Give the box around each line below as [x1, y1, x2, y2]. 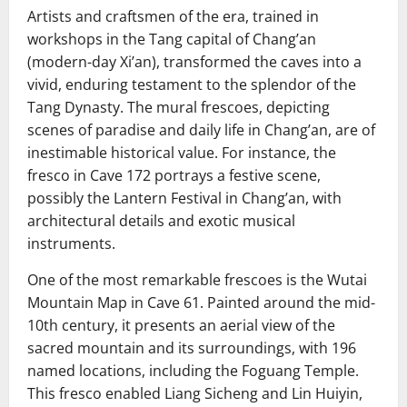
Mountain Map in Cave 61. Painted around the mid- [27, 292, 375, 313]
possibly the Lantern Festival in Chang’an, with [27, 187, 342, 208]
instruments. [27, 233, 115, 253]
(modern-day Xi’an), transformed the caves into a [27, 51, 362, 72]
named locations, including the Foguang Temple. [27, 360, 359, 381]
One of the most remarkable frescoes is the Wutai [27, 269, 367, 290]
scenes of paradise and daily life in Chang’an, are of [27, 119, 375, 140]
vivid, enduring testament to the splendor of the [27, 74, 356, 94]
